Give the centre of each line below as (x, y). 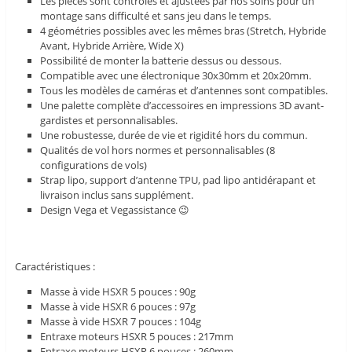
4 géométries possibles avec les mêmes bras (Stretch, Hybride (183, 31)
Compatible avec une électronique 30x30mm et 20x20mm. (176, 76)
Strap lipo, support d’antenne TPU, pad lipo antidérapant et (178, 180)
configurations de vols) (94, 165)
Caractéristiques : (55, 267)
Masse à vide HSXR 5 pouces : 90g (118, 292)
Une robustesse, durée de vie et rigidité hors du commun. (174, 136)
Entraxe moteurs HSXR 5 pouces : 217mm (137, 337)
